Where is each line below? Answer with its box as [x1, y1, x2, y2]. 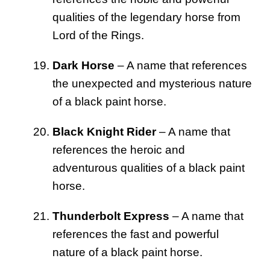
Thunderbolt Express [52, 210, 169, 223]
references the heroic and [52, 143, 185, 157]
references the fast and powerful [52, 228, 219, 241]
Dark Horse [52, 59, 115, 72]
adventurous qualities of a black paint [52, 162, 245, 175]
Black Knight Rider [52, 125, 156, 139]
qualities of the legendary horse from [52, 11, 240, 24]
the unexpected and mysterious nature [52, 77, 252, 90]
